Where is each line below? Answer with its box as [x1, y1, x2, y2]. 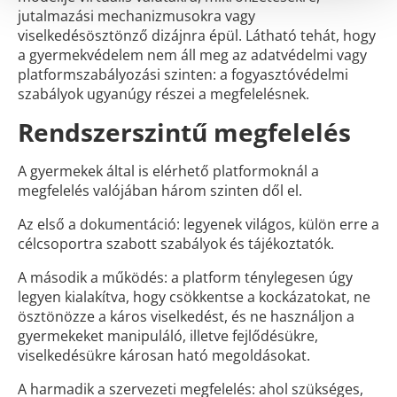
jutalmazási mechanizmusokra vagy [18, 6, 255, 26]
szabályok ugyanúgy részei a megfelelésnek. [18, 84, 309, 104]
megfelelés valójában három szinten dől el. [18, 181, 302, 200]
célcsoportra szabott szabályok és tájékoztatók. [18, 234, 334, 253]
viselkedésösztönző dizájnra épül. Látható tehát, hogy [18, 26, 376, 45]
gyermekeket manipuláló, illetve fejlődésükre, [18, 326, 318, 346]
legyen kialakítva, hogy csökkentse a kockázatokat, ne [18, 287, 370, 307]
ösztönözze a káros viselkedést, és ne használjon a [18, 307, 354, 326]
